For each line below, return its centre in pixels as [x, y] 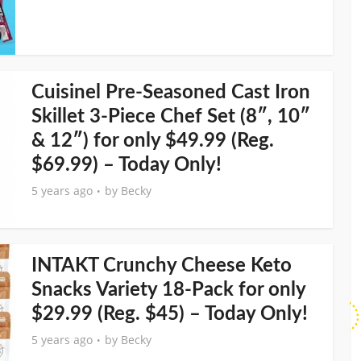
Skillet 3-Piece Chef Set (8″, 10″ [171, 117]
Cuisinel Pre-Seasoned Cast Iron [171, 93]
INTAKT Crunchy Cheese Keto [162, 266]
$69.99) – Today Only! [127, 165]
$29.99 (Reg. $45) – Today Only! [170, 314]
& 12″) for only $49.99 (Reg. [153, 141]
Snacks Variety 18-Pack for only [168, 290]
